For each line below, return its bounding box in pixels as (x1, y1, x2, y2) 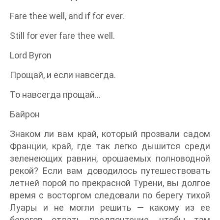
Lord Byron (10, 50, 52, 61)
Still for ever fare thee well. (10, 30, 115, 41)
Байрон (10, 109, 40, 120)
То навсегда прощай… (10, 89, 101, 100)
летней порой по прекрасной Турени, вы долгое (10, 178, 210, 189)
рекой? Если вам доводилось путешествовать (10, 165, 210, 176)
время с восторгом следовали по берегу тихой (10, 190, 210, 201)
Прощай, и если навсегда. (10, 70, 116, 81)
